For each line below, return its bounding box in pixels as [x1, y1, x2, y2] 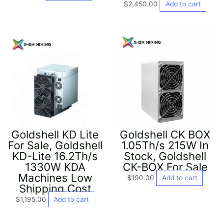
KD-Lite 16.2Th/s [12, 149, 98, 163]
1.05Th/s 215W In [121, 138, 209, 152]
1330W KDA [25, 160, 85, 173]
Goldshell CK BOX [120, 127, 210, 141]
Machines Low [18, 170, 92, 184]
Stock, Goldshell [124, 149, 206, 163]
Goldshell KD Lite [11, 127, 99, 141]
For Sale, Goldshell [7, 138, 103, 152]
